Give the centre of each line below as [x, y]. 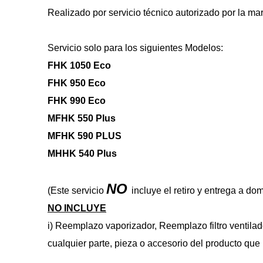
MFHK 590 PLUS [85, 136]
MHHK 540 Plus [82, 154]
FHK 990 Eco [77, 101]
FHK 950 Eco [77, 83]
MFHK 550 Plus [82, 118]
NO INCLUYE [77, 208]
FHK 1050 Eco [79, 65]
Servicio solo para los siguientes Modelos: [135, 48]
